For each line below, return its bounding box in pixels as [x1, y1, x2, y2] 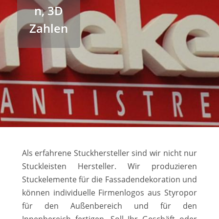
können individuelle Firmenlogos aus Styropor [22, 187, 197, 198]
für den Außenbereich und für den [22, 200, 197, 211]
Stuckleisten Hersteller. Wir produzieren [22, 160, 197, 172]
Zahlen [29, 20, 68, 36]
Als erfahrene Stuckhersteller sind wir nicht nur [22, 147, 197, 158]
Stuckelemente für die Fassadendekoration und [22, 174, 197, 185]
